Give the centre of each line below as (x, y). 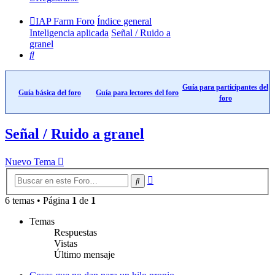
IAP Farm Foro (65, 21)
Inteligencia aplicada (69, 33)
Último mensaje (84, 254)
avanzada (171, 188)
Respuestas (76, 232)
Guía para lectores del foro (137, 93)
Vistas (66, 243)
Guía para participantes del (225, 87)
